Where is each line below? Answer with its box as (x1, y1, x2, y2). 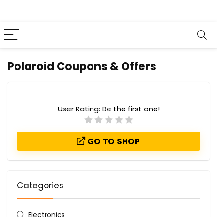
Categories (17, 180, 63, 191)
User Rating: (57, 104, 102, 114)
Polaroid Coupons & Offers (7, 59, 156, 74)
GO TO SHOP (85, 136, 140, 147)
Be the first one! (102, 104, 160, 114)
